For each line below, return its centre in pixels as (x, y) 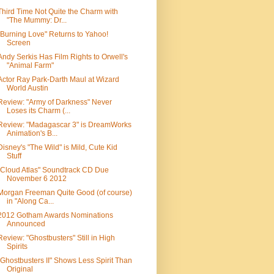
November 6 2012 (36, 179)
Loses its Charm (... (38, 111)
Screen (18, 43)
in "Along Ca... (30, 201)
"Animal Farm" (30, 65)
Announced (26, 224)
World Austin (27, 88)
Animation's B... (32, 133)
